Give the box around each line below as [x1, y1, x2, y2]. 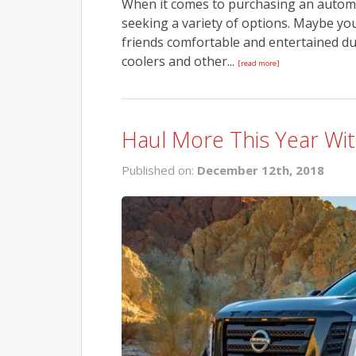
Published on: [122, 161, 197, 178]
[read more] [238, 57, 280, 68]
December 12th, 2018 [197, 161, 324, 178]
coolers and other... [122, 52, 238, 70]
